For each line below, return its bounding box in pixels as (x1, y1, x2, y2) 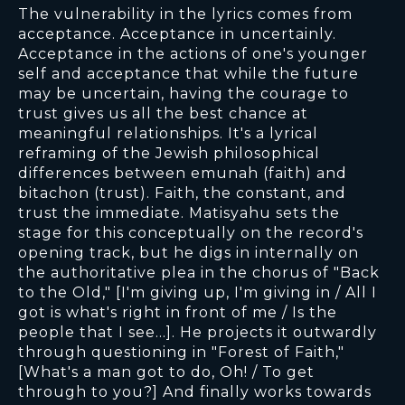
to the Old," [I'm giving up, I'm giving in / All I (18, 284, 377, 302)
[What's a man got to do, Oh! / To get (18, 363, 315, 381)
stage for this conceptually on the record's (18, 224, 363, 242)
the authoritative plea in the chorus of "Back (18, 264, 380, 282)
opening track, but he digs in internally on (18, 244, 359, 262)
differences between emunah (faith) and (18, 165, 347, 183)
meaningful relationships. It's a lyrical (18, 125, 318, 143)
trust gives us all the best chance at (18, 105, 308, 123)
